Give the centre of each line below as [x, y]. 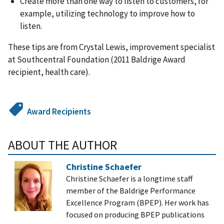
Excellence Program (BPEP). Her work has [137, 203]
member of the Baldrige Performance [131, 191]
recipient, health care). [50, 72]
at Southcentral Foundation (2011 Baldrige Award [97, 60]
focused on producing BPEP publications [135, 215]
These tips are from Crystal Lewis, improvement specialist [111, 47]
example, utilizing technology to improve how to [107, 14]
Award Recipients [59, 112]
